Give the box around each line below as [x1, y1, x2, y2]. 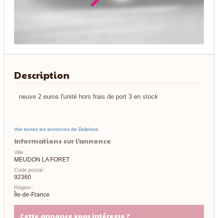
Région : [14, 184, 34, 191]
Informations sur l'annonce [14, 136, 111, 146]
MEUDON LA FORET [14, 156, 70, 163]
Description [14, 69, 70, 82]
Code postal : [14, 167, 45, 173]
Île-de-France [14, 191, 50, 199]
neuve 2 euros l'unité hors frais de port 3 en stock [18, 93, 158, 101]
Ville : [14, 149, 26, 156]
